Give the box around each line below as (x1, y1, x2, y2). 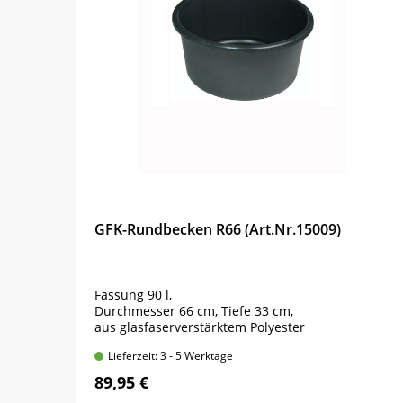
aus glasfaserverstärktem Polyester (94, 318, 305, 336)
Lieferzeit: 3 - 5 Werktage (108, 348, 233, 363)
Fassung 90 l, (94, 286, 175, 303)
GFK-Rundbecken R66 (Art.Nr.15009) (94, 219, 341, 239)
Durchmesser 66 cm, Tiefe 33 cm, (94, 302, 297, 319)
